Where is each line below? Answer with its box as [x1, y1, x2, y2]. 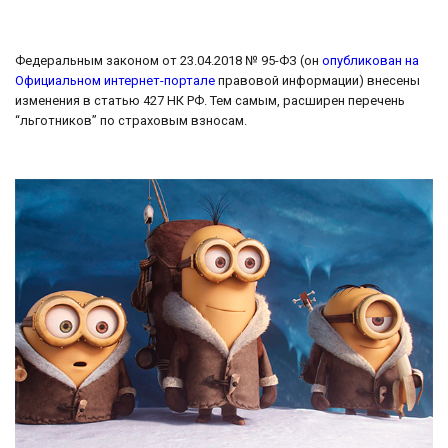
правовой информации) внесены [215, 73, 420, 89]
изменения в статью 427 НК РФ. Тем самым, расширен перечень [15, 93, 405, 109]
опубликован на [322, 53, 419, 69]
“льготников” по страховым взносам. [15, 113, 247, 129]
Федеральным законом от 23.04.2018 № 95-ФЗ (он [15, 53, 322, 69]
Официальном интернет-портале [15, 73, 215, 89]
